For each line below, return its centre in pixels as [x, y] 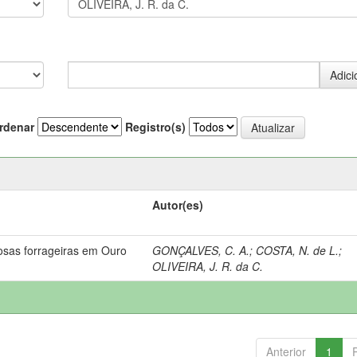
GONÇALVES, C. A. [201, 250]
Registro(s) [155, 127]
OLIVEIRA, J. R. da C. [208, 266]
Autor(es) [178, 204]
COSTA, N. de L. [298, 250]
